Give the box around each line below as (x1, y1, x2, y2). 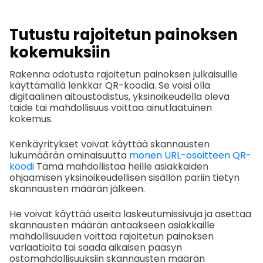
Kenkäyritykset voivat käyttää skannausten (9, 137, 210, 151)
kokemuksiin (9, 41, 110, 63)
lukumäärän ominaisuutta (9, 148, 129, 162)
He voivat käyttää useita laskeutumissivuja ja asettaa (9, 207, 251, 221)
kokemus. (9, 112, 53, 126)
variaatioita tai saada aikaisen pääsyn (9, 240, 182, 254)
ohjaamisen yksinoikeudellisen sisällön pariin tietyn (9, 170, 240, 184)
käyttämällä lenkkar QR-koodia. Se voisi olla (9, 78, 210, 92)
